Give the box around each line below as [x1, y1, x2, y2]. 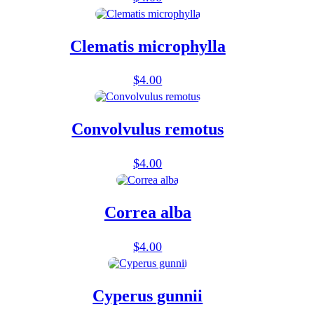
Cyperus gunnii [93, 286, 203, 305]
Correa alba [104, 203, 191, 222]
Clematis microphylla [69, 36, 226, 55]
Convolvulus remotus [71, 120, 224, 139]
